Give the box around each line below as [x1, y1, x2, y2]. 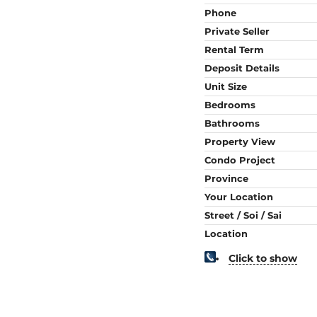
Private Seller [204, 25, 270, 37]
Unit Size [204, 81, 247, 92]
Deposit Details [204, 62, 279, 74]
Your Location [204, 191, 273, 202]
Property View [204, 136, 275, 147]
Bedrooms [204, 99, 255, 110]
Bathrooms [204, 117, 260, 129]
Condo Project [204, 154, 275, 166]
